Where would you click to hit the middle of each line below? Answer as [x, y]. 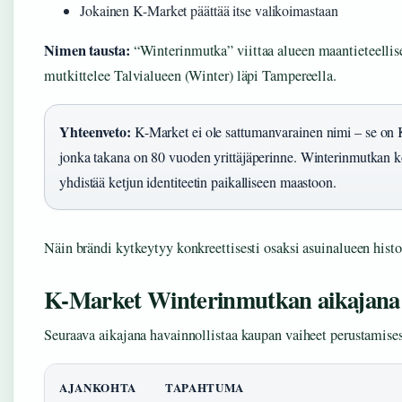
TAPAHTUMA [205, 388]
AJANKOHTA [98, 388]
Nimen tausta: [87, 51]
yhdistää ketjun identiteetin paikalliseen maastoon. [198, 182]
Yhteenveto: [95, 132]
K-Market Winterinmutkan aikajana [222, 300]
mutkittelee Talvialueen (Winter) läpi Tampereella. [190, 76]
